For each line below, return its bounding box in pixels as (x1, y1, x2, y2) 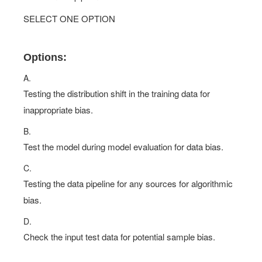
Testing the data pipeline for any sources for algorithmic (23, 177, 233, 189)
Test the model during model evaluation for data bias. (23, 140, 223, 153)
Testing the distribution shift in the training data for (23, 87, 210, 99)
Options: (23, 51, 67, 63)
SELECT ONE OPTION (23, 12, 115, 25)
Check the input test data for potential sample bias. (23, 230, 215, 243)
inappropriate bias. (23, 104, 93, 116)
